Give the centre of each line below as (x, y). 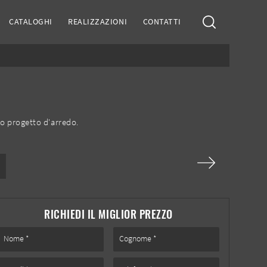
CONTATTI (162, 22)
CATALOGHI (30, 22)
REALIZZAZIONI (98, 22)
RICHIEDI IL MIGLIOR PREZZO (108, 214)
